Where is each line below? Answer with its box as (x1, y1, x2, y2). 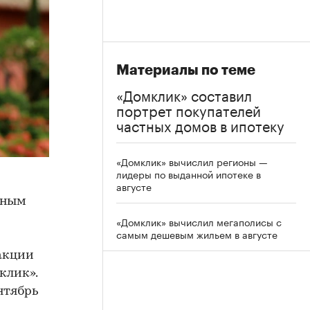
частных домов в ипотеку (116, 113, 284, 136)
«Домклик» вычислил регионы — (116, 154, 268, 169)
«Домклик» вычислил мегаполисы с (116, 214, 282, 229)
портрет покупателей (116, 98, 261, 120)
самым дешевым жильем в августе (116, 226, 277, 241)
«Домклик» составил (116, 83, 252, 105)
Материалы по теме (116, 63, 255, 77)
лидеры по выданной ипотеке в (116, 166, 261, 181)
